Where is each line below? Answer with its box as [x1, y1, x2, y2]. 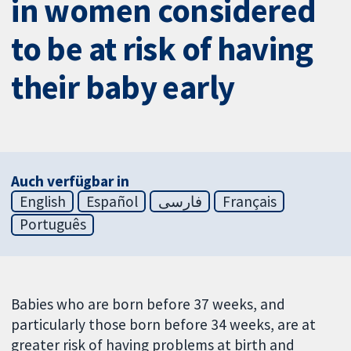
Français [222, 191, 277, 211]
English [19, 191, 66, 211]
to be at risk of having [11, 27, 313, 71]
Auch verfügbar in [11, 171, 129, 190]
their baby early [11, 66, 235, 109]
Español [85, 191, 138, 211]
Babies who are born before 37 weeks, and [11, 295, 286, 314]
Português [19, 215, 86, 234]
